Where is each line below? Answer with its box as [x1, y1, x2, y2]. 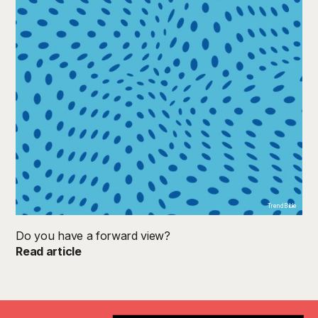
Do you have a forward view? [16, 228, 170, 243]
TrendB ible [267, 202, 297, 209]
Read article [16, 243, 82, 258]
